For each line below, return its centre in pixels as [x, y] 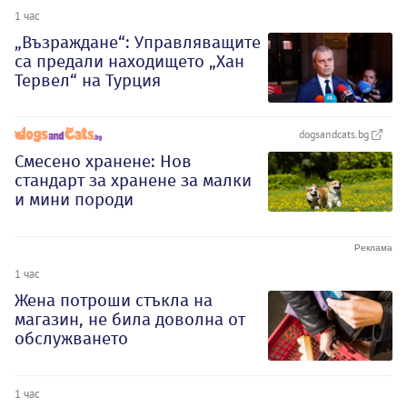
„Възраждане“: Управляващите [138, 42]
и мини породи [74, 200]
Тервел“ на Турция [88, 80]
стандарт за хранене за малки [133, 181]
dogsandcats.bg [335, 134]
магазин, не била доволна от [130, 320]
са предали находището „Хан [129, 61]
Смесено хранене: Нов [103, 162]
